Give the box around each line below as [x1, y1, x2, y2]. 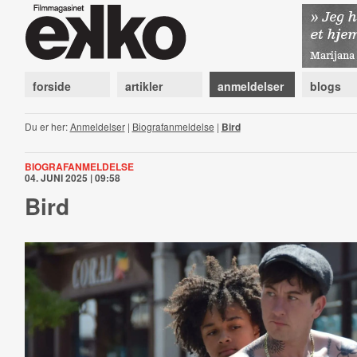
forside [32, 78, 71, 94]
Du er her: [24, 120, 70, 133]
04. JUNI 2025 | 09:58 [24, 171, 120, 185]
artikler [124, 78, 163, 94]
